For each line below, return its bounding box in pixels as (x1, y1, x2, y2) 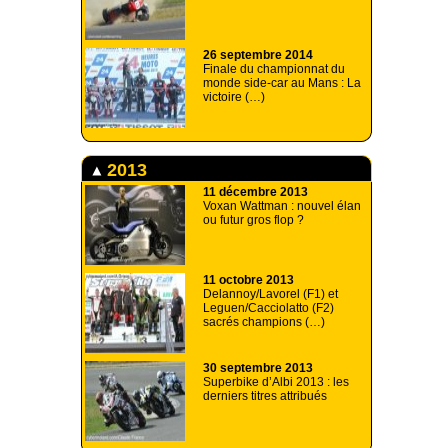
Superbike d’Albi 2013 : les (203, 375, 349, 390)
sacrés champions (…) (203, 315, 325, 330)
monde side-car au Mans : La (203, 76, 361, 91)
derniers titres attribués (203, 389, 327, 404)
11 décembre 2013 (203, 185, 308, 200)
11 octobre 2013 (203, 273, 294, 288)
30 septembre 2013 (203, 361, 313, 376)
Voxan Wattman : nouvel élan (203, 199, 361, 214)
